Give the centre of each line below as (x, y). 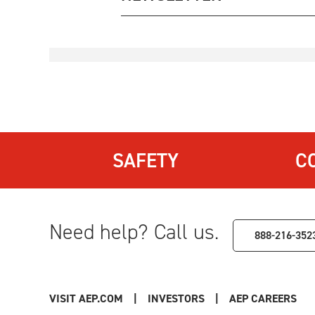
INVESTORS (176, 298)
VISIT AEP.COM (86, 298)
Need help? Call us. (134, 232)
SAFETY (146, 160)
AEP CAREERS (263, 298)
